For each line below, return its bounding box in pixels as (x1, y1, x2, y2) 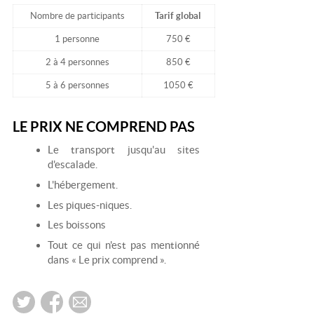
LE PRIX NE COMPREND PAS (12, 118, 195, 135)
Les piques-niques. (47, 198, 132, 211)
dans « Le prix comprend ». (47, 254, 166, 266)
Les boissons (47, 219, 106, 231)
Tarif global (155, 10, 202, 21)
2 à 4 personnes (45, 56, 109, 67)
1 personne (55, 33, 100, 44)
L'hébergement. (47, 178, 118, 191)
